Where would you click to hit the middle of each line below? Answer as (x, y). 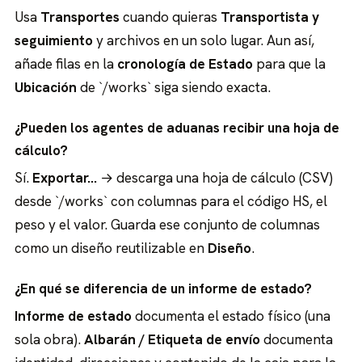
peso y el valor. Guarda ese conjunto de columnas (168, 224)
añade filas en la (66, 63)
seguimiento (54, 40)
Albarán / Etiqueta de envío (173, 339)
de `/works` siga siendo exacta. (174, 87)
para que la (290, 63)
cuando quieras (170, 17)
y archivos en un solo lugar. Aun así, (204, 40)
